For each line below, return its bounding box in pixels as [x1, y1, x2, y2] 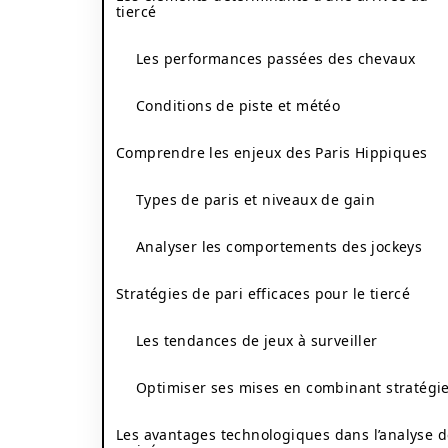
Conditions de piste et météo [136, 96, 341, 115]
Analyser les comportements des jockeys [136, 237, 423, 256]
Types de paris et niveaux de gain [136, 190, 376, 209]
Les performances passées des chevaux [136, 49, 416, 68]
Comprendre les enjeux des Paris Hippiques [116, 143, 428, 162]
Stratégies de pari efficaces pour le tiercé [116, 284, 411, 303]
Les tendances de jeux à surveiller [136, 331, 378, 350]
